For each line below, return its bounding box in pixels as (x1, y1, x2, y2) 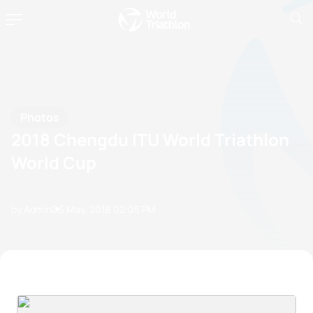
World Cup (11, 150, 96, 174)
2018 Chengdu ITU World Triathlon (11, 127, 289, 151)
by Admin (11, 202, 52, 216)
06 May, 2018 (52, 202, 110, 216)
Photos (20, 109, 59, 125)
